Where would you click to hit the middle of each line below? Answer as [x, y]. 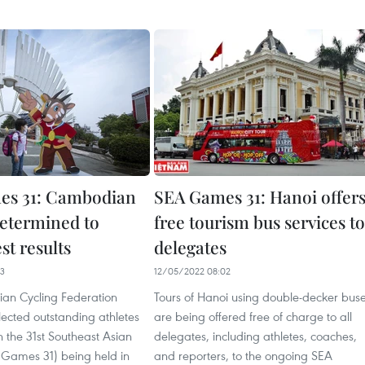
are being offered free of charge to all [253, 316]
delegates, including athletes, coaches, [255, 336]
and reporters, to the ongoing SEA [243, 355]
